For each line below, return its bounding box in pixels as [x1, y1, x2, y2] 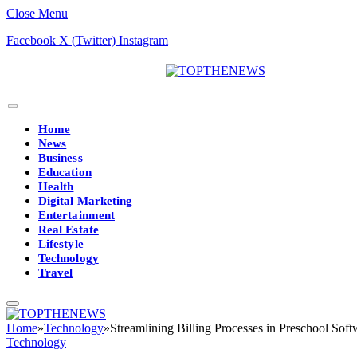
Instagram [119, 33, 168, 47]
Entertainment [38, 209, 115, 222]
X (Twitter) [59, 33, 116, 47]
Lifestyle [38, 237, 84, 250]
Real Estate [38, 223, 99, 236]
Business [38, 151, 83, 164]
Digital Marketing [38, 194, 133, 207]
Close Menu [6, 6, 68, 20]
